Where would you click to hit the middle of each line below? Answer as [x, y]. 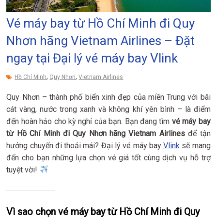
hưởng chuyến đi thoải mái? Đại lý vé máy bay [85, 145]
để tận [198, 133]
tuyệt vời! [23, 170]
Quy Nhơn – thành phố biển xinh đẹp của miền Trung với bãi [108, 97]
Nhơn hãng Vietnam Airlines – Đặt [101, 40]
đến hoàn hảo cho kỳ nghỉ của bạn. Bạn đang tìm [89, 121]
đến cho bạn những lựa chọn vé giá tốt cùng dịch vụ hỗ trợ [108, 157]
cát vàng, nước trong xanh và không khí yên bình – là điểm [108, 109]
